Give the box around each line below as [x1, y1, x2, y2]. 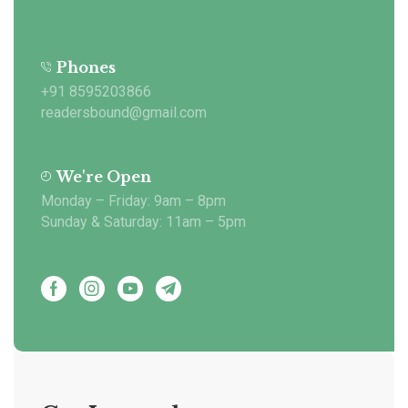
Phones [56, 57, 116, 76]
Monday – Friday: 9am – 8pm [41, 191, 226, 209]
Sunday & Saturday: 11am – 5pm [41, 212, 246, 230]
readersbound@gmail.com [41, 103, 207, 121]
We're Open [56, 167, 151, 186]
